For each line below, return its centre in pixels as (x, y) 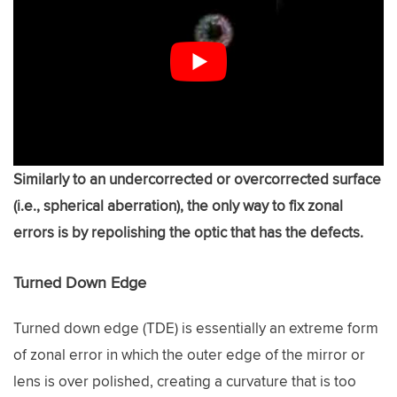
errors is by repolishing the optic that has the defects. (188, 233)
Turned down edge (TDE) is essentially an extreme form (196, 327)
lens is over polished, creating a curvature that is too (185, 381)
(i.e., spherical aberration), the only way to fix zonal (178, 206)
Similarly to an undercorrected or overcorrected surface (197, 179)
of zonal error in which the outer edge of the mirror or (189, 354)
